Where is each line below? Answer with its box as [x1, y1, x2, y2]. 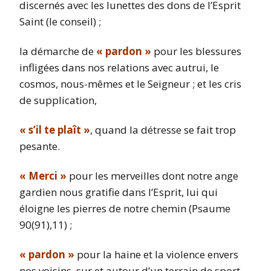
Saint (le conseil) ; [19, 15, 101, 29]
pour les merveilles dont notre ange [67, 169, 238, 183]
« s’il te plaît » [19, 123, 90, 137]
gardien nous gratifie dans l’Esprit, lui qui [19, 185, 218, 200]
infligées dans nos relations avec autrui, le [19, 60, 219, 75]
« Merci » [19, 169, 67, 183]
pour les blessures [151, 44, 241, 59]
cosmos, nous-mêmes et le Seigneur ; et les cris [19, 77, 241, 91]
